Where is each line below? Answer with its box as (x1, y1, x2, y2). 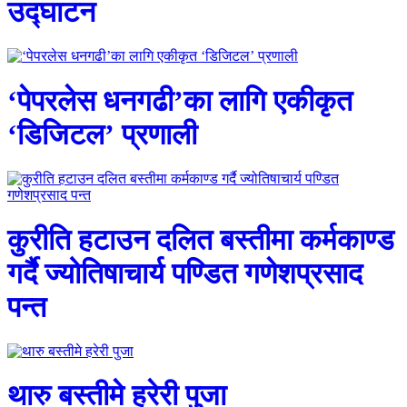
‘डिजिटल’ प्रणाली (7, 117, 197, 151)
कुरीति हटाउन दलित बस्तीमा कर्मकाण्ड (7, 223, 394, 256)
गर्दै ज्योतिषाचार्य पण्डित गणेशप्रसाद (7, 256, 362, 290)
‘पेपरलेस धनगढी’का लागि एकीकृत (7, 84, 352, 117)
